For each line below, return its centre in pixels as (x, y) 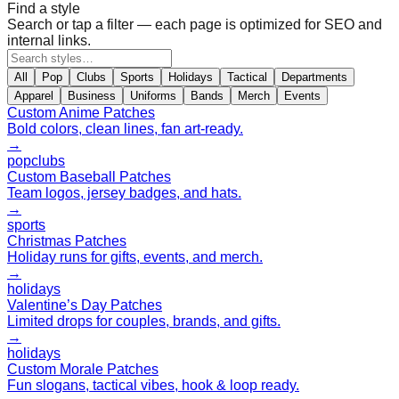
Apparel (34, 95)
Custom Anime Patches (81, 112)
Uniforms (153, 95)
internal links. (49, 40)
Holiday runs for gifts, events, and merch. (135, 256)
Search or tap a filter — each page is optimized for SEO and (195, 24)
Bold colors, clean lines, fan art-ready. (125, 128)
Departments (314, 77)
